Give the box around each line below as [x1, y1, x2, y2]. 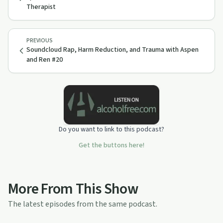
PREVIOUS [26, 36, 53, 45]
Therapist [26, 2, 56, 12]
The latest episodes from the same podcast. [8, 198, 157, 210]
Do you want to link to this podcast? [59, 124, 164, 134]
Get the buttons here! [79, 140, 144, 150]
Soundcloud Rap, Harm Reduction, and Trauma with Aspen [26, 45, 199, 55]
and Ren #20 [26, 55, 63, 65]
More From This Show [8, 178, 138, 200]
